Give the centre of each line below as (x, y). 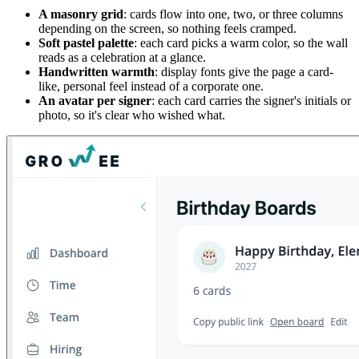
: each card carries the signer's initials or (251, 100)
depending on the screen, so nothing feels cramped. (167, 28)
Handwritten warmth (97, 71)
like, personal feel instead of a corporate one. (151, 86)
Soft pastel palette (86, 42)
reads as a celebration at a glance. (122, 57)
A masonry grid (81, 14)
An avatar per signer (95, 100)
